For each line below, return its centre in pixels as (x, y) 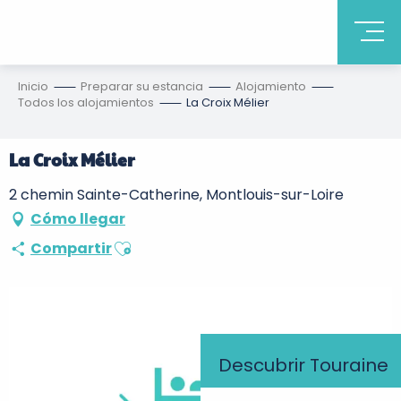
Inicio (33, 86)
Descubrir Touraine (303, 366)
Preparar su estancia (142, 86)
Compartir (71, 248)
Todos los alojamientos (86, 102)
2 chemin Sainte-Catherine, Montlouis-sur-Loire (176, 195)
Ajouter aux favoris (177, 242)
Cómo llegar (78, 219)
